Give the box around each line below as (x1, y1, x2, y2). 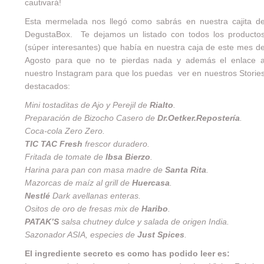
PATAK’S (24, 217, 59, 226)
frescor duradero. (82, 139, 150, 148)
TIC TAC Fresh (24, 139, 82, 148)
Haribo (141, 204, 168, 213)
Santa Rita (164, 165, 206, 174)
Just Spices (137, 230, 184, 239)
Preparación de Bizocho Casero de (24, 113, 157, 123)
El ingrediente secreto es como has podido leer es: (24, 249, 230, 258)
